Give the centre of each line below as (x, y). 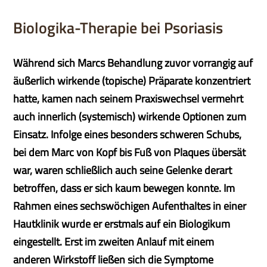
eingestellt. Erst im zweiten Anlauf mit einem (114, 242)
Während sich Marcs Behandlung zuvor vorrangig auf (133, 63)
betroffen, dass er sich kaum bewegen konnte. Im (124, 188)
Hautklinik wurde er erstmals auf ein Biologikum (122, 224)
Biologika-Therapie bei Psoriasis (118, 28)
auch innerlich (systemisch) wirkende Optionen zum (130, 117)
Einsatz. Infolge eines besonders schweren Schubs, (128, 134)
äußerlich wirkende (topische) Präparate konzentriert (132, 81)
